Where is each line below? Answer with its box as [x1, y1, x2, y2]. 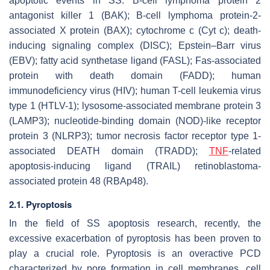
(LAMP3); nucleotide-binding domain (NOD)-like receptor [9, 116, 261, 127]
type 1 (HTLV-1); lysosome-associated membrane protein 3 [9, 101, 261, 111]
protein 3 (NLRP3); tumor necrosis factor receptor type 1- [9, 131, 261, 142]
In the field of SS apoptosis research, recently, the [9, 218, 261, 229]
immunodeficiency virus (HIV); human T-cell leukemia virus [9, 86, 261, 96]
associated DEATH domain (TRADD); [9, 146, 209, 157]
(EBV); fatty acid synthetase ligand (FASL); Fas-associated [9, 55, 261, 66]
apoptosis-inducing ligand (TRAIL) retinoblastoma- [9, 161, 261, 172]
